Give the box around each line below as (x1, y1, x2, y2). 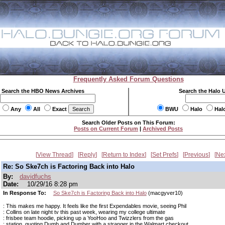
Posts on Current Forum (74, 126, 138, 132)
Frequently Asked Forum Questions (73, 75, 184, 83)
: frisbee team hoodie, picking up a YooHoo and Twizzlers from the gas (3, 215, 174, 221)
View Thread (37, 151, 72, 158)
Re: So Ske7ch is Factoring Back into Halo (3, 163, 135, 170)
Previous (184, 151, 208, 158)
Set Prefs (152, 151, 177, 158)
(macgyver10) (146, 190, 183, 196)
